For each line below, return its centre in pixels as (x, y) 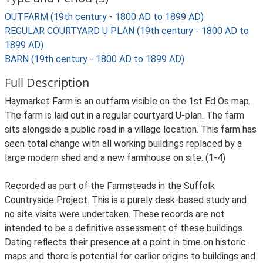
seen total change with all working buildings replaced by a (123, 144)
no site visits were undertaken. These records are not (115, 214)
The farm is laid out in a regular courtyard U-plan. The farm (124, 115)
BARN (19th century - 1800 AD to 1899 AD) (95, 59)
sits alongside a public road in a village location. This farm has (131, 129)
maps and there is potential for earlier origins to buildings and (130, 256)
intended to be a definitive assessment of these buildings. (124, 228)
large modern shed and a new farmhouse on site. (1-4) (115, 158)
